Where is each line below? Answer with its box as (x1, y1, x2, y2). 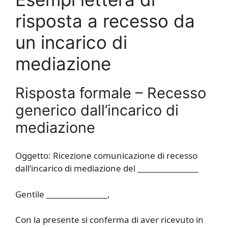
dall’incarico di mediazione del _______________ (15, 162, 198, 175)
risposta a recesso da (15, 10, 195, 32)
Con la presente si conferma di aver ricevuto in (15, 214, 204, 226)
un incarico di (15, 31, 127, 53)
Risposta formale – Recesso (15, 83, 206, 102)
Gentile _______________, (15, 188, 110, 200)
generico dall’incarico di (15, 101, 179, 119)
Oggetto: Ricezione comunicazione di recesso (15, 150, 197, 162)
